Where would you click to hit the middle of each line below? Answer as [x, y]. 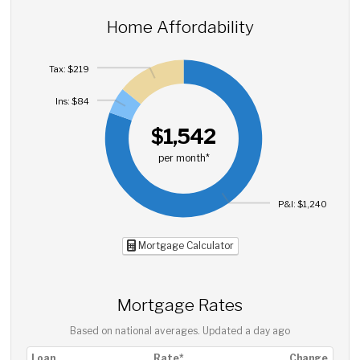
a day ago [268, 331]
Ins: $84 [73, 102]
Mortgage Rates [180, 305]
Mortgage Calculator [184, 245]
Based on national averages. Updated [157, 331]
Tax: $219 [70, 69]
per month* [184, 158]
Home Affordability [180, 27]
